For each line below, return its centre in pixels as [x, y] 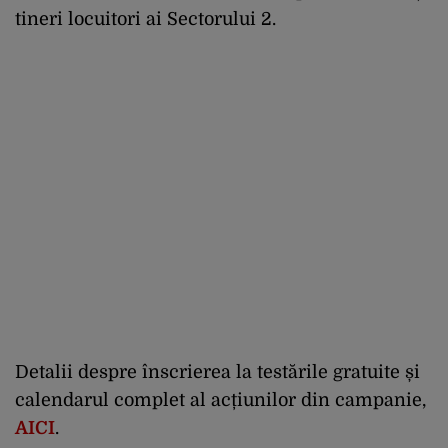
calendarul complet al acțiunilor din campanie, [220, 399]
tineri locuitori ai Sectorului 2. [145, 18]
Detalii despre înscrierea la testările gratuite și [217, 371]
